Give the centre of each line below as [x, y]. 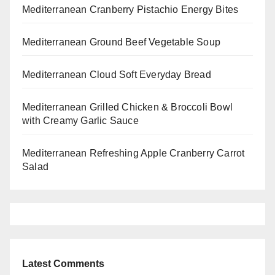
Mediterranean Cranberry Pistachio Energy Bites [130, 9]
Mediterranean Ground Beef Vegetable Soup [121, 42]
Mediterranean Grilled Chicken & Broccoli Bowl [128, 107]
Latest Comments [63, 263]
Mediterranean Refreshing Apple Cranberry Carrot [134, 153]
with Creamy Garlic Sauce [80, 120]
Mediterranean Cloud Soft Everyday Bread [117, 74]
